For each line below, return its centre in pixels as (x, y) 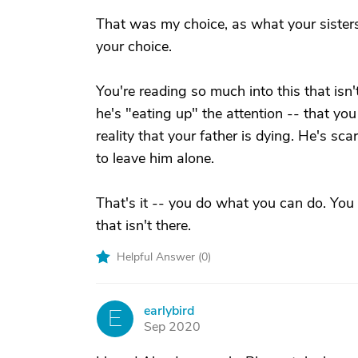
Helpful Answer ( (159, 257)
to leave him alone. (155, 158)
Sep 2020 (172, 327)
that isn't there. (143, 225)
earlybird (169, 311)
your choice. (134, 46)
